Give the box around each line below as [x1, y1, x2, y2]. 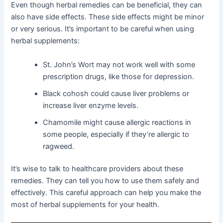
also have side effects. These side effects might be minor [11, 12, 205, 22]
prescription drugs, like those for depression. [43, 72, 195, 81]
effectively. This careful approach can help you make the [11, 188, 202, 198]
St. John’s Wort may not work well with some [43, 60, 196, 69]
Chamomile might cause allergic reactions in [43, 117, 192, 127]
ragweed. [43, 141, 75, 151]
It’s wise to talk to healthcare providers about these [11, 164, 184, 174]
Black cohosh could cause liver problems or [43, 89, 190, 98]
